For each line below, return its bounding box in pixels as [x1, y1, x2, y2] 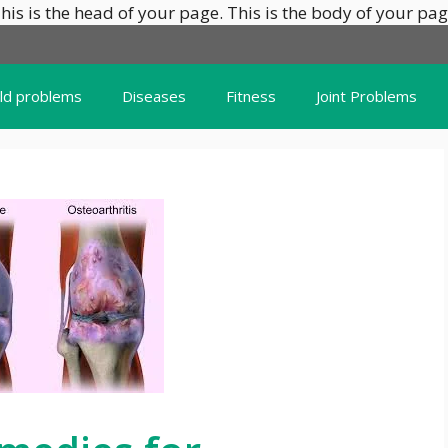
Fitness [226, 86, 276, 106]
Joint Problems [316, 86, 417, 106]
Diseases [122, 86, 186, 106]
